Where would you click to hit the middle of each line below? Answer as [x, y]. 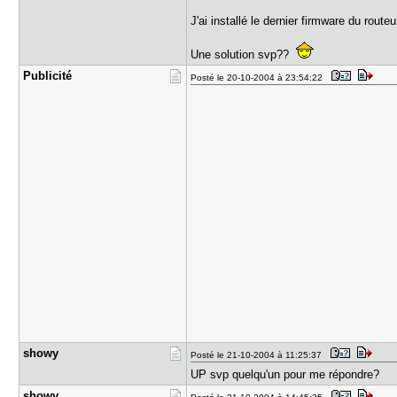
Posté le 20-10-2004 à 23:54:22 [260, 78]
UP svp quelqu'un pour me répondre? [285, 374]
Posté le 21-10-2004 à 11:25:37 [259, 355]
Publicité [48, 76]
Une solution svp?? [244, 54]
